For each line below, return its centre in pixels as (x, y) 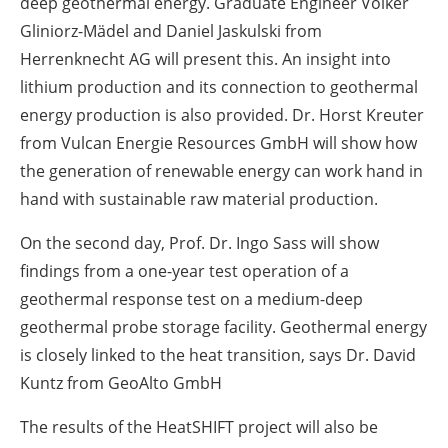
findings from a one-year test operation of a (184, 270)
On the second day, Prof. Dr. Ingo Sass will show (199, 242)
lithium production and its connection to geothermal (219, 86)
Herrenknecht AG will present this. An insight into (205, 58)
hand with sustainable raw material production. (199, 198)
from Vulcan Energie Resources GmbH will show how (218, 142)
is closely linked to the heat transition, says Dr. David (218, 354)
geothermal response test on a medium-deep (191, 298)
